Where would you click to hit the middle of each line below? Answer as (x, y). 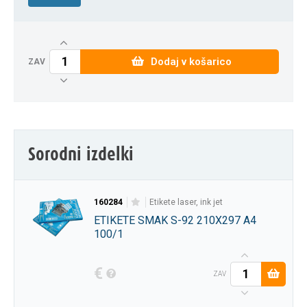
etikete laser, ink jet (188, 202)
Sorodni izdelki (81, 154)
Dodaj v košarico (191, 61)
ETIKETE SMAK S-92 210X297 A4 (175, 220)
